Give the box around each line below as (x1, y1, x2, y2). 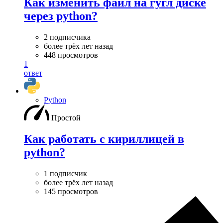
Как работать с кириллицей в (24, 132, 184, 145)
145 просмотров (44, 187, 98, 196)
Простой (51, 113, 81, 122)
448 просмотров (44, 50, 98, 59)
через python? (24, 9, 98, 22)
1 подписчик (44, 169, 87, 178)
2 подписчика (44, 32, 91, 41)
